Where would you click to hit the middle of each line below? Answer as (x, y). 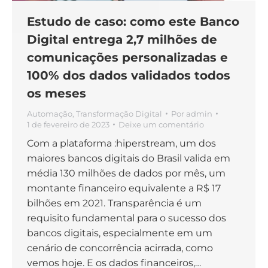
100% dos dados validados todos (129, 75)
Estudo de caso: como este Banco (133, 21)
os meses (57, 93)
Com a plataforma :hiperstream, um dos (121, 143)
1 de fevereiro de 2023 (68, 124)
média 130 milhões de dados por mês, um (126, 173)
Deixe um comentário (161, 124)
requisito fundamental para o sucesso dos (127, 218)
